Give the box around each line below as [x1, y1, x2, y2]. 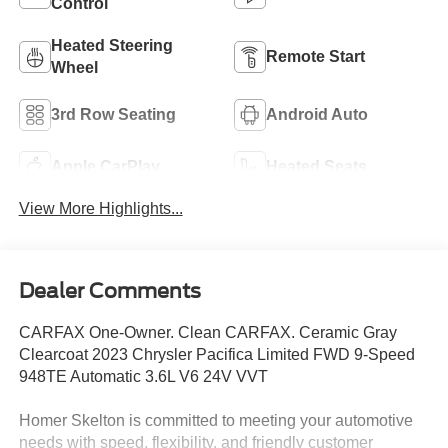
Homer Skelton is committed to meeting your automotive [18, 411, 413, 429]
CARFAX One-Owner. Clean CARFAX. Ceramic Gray [18, 323, 397, 341]
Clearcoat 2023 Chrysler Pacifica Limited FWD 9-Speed [18, 345, 415, 363]
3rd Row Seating [50, 105, 176, 123]
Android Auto [266, 105, 368, 123]
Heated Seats [266, 157, 367, 175]
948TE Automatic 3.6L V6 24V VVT [18, 367, 268, 385]
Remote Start [266, 47, 365, 65]
